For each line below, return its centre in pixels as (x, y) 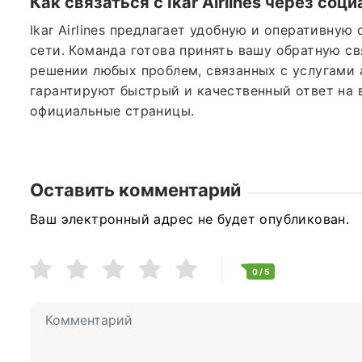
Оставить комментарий (135, 189)
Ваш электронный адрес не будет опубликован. (190, 219)
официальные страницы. (112, 110)
